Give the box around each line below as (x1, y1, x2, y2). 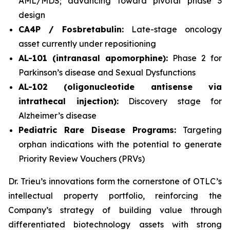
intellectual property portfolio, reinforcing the (8, 190, 222, 201)
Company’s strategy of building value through (8, 205, 222, 215)
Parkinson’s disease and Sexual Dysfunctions (18, 67, 196, 78)
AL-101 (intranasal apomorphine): (18, 53, 168, 63)
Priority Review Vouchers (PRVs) (18, 154, 145, 164)
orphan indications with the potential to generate (18, 139, 222, 149)
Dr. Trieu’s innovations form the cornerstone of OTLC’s (8, 176, 222, 186)
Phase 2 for (168, 53, 222, 63)
